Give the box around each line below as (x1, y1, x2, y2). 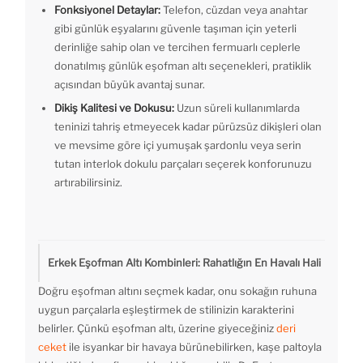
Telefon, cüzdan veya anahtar (160, 3, 308, 17)
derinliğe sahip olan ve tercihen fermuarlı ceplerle (54, 41, 301, 54)
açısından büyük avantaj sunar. (54, 78, 205, 92)
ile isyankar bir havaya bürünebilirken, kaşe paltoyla (66, 340, 322, 354)
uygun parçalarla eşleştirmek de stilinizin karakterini (38, 303, 294, 317)
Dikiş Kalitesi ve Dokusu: (54, 101, 174, 115)
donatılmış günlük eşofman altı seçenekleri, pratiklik (54, 59, 311, 73)
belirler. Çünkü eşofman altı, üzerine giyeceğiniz (38, 322, 276, 335)
